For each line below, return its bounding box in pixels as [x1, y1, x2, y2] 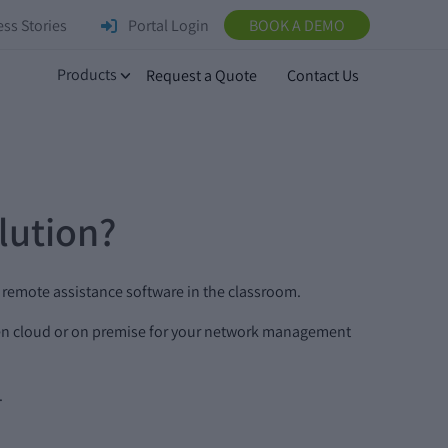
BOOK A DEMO [248, 15, 345, 36]
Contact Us [287, 65, 359, 86]
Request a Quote [146, 65, 257, 86]
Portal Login [124, 15, 209, 36]
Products [56, 64, 120, 85]
